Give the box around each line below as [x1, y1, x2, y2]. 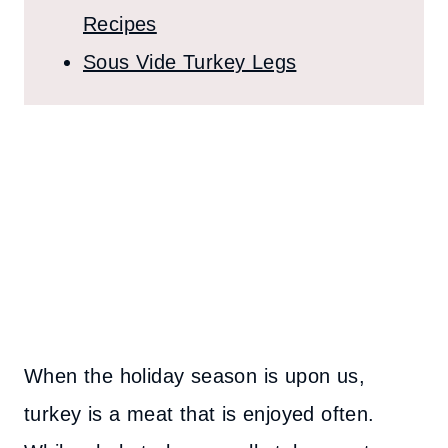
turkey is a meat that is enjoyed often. [24, 403, 375, 425]
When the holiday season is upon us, [24, 365, 365, 387]
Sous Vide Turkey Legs [83, 51, 297, 73]
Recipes [83, 13, 157, 35]
